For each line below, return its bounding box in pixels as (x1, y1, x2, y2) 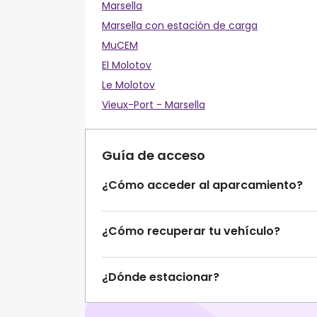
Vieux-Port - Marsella (102, 98, 205, 113)
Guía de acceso (102, 146, 205, 165)
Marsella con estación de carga (102, 18, 258, 33)
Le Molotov (102, 78, 155, 93)
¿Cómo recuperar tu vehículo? (102, 223, 280, 240)
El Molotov (102, 58, 151, 73)
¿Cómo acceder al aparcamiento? (102, 177, 303, 194)
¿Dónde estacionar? (102, 269, 219, 286)
